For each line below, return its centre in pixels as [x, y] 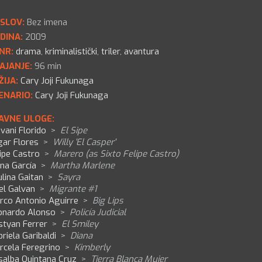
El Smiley [80, 224]
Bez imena [46, 22]
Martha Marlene [82, 166]
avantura [142, 51]
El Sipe [74, 130]
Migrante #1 [73, 189]
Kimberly [92, 247]
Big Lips [108, 201]
